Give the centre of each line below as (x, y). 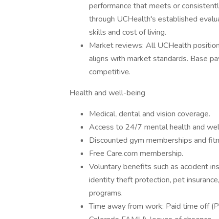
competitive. (110, 72)
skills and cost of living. (128, 32)
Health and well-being (107, 93)
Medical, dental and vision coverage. (150, 114)
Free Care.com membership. (136, 153)
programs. (106, 193)
